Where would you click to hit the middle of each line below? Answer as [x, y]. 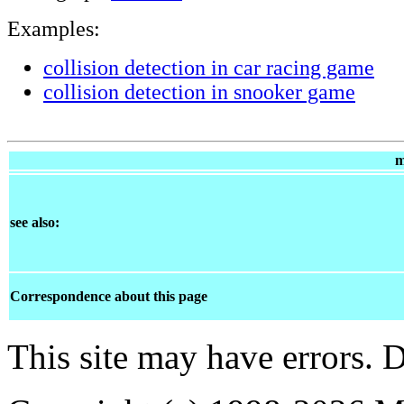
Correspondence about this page [109, 296]
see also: [35, 222]
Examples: [54, 28]
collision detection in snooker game [199, 92]
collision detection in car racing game [209, 67]
